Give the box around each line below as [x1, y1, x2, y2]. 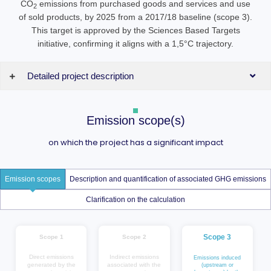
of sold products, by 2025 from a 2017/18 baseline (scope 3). [19, 12, 252, 22]
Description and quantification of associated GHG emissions [70, 175, 267, 184]
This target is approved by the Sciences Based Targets [31, 25, 240, 36]
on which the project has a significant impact [48, 137, 223, 149]
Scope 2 [122, 233, 146, 241]
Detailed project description [27, 71, 134, 82]
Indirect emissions [109, 253, 159, 261]
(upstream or [201, 262, 233, 269]
